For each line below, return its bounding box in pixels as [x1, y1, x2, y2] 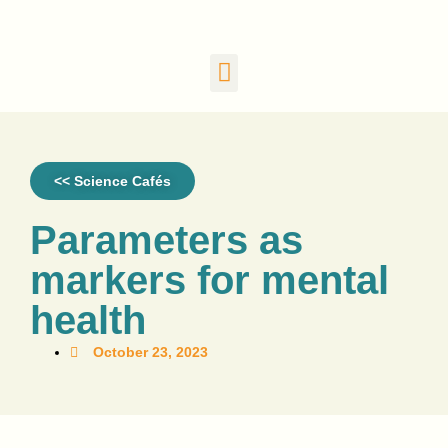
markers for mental [30, 257, 389, 302]
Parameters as [30, 217, 303, 262]
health [30, 297, 146, 342]
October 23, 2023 [93, 343, 208, 360]
